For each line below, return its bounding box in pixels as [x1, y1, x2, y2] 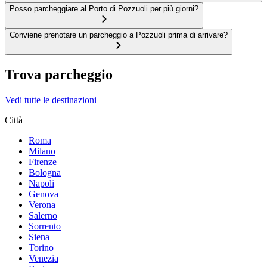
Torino [29, 242, 54, 253]
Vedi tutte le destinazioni [5, 94, 97, 105]
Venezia [29, 253, 58, 263]
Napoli [29, 178, 54, 188]
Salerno [29, 210, 57, 221]
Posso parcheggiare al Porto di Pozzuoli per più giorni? [10, 4, 198, 13]
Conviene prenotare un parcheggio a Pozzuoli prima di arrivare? [10, 30, 228, 39]
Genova [29, 188, 58, 199]
